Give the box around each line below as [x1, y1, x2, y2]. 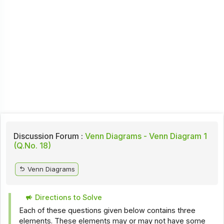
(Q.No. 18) [13, 140, 51, 150]
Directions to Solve [33, 192, 102, 202]
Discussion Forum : [13, 130, 83, 141]
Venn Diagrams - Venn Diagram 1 [82, 130, 207, 141]
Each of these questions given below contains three [19, 206, 196, 215]
